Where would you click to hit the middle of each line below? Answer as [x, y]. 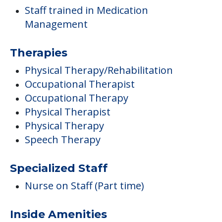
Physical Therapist [68, 112]
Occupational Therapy [77, 98]
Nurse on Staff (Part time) [84, 186]
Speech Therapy [63, 140]
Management [56, 24]
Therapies [39, 53]
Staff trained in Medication [86, 10]
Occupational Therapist [80, 84]
